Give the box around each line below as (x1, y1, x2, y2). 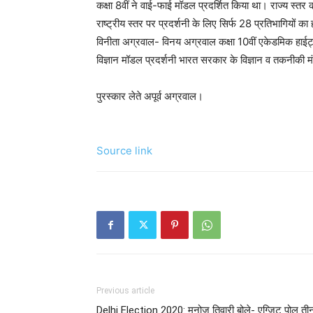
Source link (96, 143, 152, 157)
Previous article (96, 285, 154, 296)
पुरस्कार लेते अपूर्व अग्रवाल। (96, 89, 203, 103)
